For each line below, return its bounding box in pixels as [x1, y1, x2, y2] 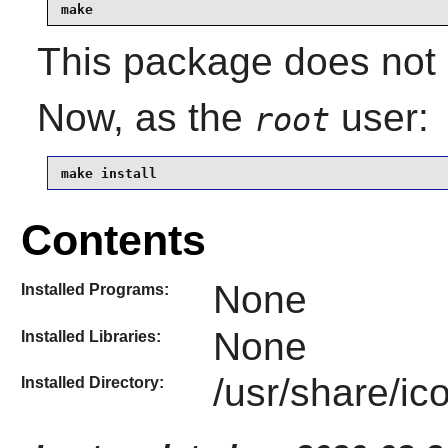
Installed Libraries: [20, 327, 161, 345]
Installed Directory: [20, 373, 164, 391]
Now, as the [36, 96, 254, 140]
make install [60, 165, 157, 181]
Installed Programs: [20, 281, 169, 299]
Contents [20, 216, 206, 265]
